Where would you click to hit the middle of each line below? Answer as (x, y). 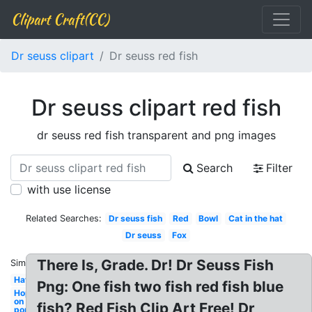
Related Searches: (64, 218)
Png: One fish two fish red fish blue (161, 287)
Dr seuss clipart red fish (156, 108)
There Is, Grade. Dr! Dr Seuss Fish (156, 265)
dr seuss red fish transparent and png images (156, 135)
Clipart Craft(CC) (60, 19)
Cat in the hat (255, 218)
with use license (69, 189)
